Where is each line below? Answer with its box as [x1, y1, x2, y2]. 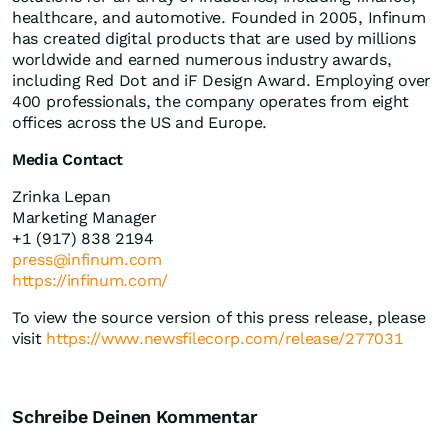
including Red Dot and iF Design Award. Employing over [12, 71, 432, 91]
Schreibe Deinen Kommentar [12, 406, 258, 428]
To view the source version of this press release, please [12, 308, 426, 328]
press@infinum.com [12, 250, 162, 270]
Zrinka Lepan [12, 187, 111, 207]
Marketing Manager [12, 208, 157, 228]
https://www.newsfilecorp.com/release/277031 [46, 329, 404, 349]
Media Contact [12, 150, 124, 170]
